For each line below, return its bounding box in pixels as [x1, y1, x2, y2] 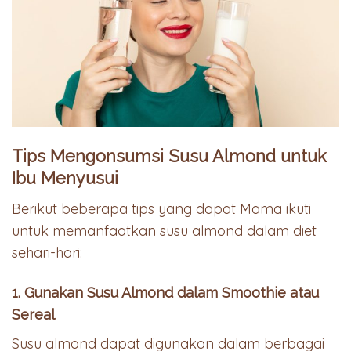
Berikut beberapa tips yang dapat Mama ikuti [12, 199, 311, 218]
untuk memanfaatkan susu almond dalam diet [12, 221, 317, 240]
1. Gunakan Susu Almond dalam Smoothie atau [12, 284, 319, 302]
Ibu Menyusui [12, 168, 118, 188]
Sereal [12, 306, 55, 324]
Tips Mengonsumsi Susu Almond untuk [12, 146, 327, 166]
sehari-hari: [12, 243, 82, 262]
